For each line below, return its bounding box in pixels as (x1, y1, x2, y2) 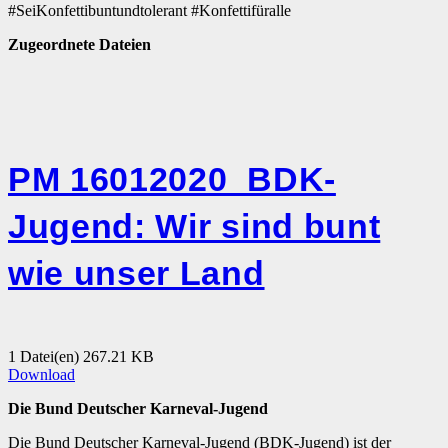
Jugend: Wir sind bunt (8, 207, 381, 246)
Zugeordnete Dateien (8, 36, 151, 54)
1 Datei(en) (8, 348, 83, 366)
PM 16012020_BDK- (8, 160, 336, 199)
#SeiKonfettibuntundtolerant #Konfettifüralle (8, 2, 291, 20)
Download (8, 366, 75, 384)
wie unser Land (8, 254, 265, 293)
